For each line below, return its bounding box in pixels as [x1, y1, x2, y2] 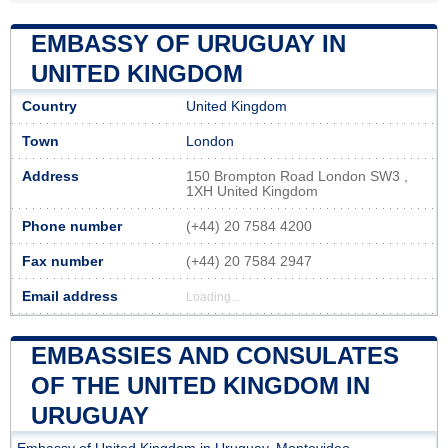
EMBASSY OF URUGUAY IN [31, 29, 346, 57]
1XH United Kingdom [186, 183, 318, 199]
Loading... [186, 290, 240, 303]
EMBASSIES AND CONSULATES [31, 341, 399, 369]
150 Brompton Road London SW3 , [186, 168, 408, 184]
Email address [22, 288, 118, 304]
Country [22, 98, 77, 114]
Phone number [22, 218, 122, 234]
